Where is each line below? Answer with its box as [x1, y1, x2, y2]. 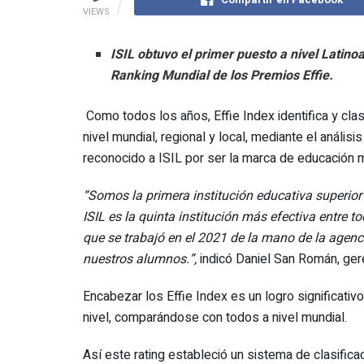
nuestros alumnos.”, [83, 249, 197, 269]
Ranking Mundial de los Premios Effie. [110, 65, 334, 85]
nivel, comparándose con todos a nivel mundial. [83, 307, 347, 327]
